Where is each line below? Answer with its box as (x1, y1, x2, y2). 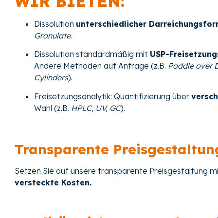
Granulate (34, 31, 71, 40)
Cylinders (34, 73, 68, 83)
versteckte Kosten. (15, 177, 91, 187)
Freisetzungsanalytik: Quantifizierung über (34, 91, 191, 101)
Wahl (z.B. (34, 103, 71, 113)
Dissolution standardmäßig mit (34, 49, 150, 59)
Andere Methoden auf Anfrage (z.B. (34, 61, 168, 71)
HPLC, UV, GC (71, 103, 121, 113)
